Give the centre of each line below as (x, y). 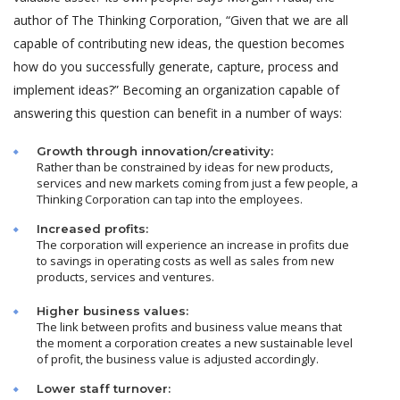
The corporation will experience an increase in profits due (193, 244)
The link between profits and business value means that (189, 326)
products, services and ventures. (125, 276)
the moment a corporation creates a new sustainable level (195, 342)
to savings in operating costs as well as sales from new (185, 260)
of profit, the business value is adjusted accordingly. (178, 358)
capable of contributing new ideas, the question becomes (179, 43)
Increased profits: (92, 228)
